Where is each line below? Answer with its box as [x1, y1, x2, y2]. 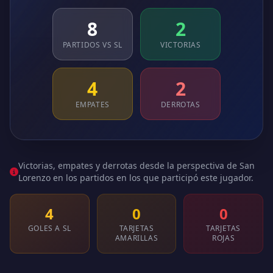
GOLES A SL [27, 223, 71, 233]
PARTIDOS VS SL [62, 40, 122, 50]
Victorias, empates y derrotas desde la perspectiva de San [18, 160, 255, 171]
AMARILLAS [115, 233, 158, 243]
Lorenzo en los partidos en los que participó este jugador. [18, 172, 253, 183]
